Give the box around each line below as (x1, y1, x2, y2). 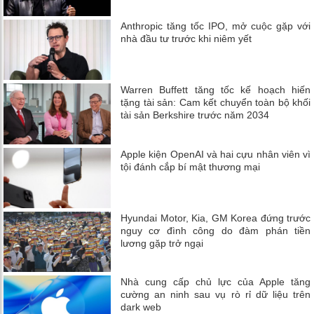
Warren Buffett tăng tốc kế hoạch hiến (121, 84, 310, 96)
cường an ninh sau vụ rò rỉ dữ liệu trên (121, 288, 310, 300)
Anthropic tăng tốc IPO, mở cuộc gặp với (121, 20, 310, 32)
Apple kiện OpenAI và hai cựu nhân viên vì (121, 148, 310, 160)
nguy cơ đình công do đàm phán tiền (121, 224, 310, 236)
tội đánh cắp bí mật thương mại (121, 161, 261, 172)
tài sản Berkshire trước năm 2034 (121, 109, 270, 121)
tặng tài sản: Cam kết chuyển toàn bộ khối (121, 97, 310, 109)
